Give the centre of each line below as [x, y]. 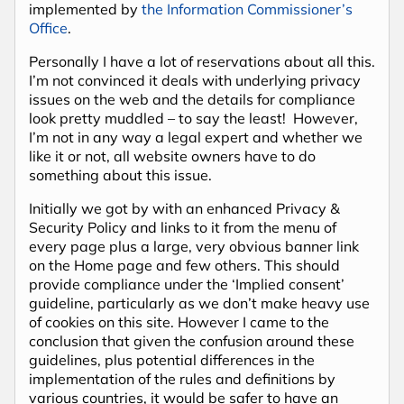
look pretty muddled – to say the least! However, [193, 118]
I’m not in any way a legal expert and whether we [196, 137]
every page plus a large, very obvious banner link [194, 246]
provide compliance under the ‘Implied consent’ [187, 284]
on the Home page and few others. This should [184, 265]
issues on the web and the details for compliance [194, 99]
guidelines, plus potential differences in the [172, 359]
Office [48, 28]
